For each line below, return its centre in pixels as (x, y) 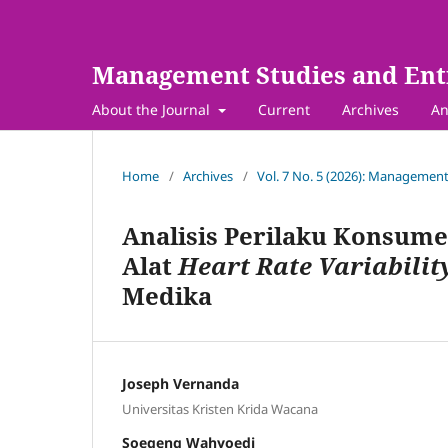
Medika (167, 295)
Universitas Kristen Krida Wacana (220, 409)
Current (283, 109)
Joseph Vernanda (180, 383)
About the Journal (153, 109)
